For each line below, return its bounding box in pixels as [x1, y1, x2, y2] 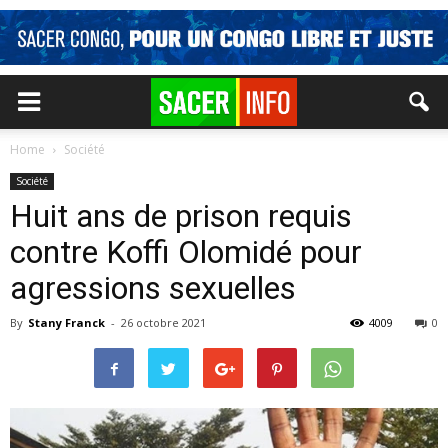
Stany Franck [28, 315, 105, 330]
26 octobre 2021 [121, 315, 206, 330]
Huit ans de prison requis [10, 197, 352, 235]
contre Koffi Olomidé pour [10, 233, 362, 271]
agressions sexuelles [10, 269, 296, 307]
